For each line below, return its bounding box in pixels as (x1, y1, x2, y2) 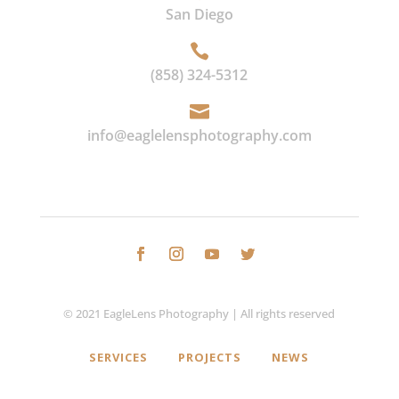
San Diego (165, 4, 233, 24)
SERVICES (89, 349, 149, 366)
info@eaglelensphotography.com (86, 126, 312, 145)
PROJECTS (178, 349, 242, 366)
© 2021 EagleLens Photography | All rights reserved (63, 305, 336, 322)
